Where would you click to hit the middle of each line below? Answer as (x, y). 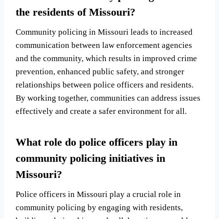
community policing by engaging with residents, (99, 208)
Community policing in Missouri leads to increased (104, 32)
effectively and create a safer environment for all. (101, 111)
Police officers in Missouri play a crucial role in (98, 195)
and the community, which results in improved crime (106, 59)
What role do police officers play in (97, 142)
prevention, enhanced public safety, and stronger (100, 72)
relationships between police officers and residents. (105, 85)
